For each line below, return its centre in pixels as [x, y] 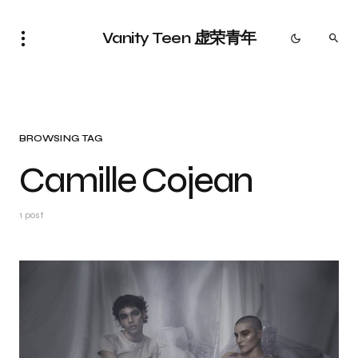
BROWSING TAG [61, 138]
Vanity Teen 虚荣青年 [179, 38]
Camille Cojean [136, 180]
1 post [32, 215]
